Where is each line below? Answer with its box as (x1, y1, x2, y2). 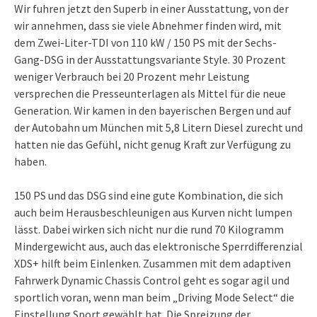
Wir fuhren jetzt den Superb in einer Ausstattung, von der (14, 1, 289, 16)
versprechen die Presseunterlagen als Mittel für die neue (14, 86, 286, 101)
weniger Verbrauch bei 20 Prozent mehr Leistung (14, 69, 250, 84)
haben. (14, 154, 47, 169)
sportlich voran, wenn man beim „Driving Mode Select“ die (14, 290, 294, 305)
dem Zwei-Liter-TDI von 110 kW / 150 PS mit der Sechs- (14, 35, 277, 50)
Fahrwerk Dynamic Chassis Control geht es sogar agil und (14, 273, 289, 288)
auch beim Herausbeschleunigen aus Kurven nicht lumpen (14, 205, 292, 220)
